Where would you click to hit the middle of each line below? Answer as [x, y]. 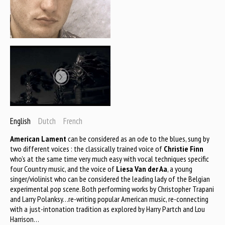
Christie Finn [184, 149]
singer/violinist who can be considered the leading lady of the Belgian [110, 179]
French [73, 121]
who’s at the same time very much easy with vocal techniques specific [109, 159]
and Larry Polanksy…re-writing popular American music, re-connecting [109, 199]
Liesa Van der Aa [142, 169]
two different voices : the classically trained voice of [87, 149]
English [20, 121]
